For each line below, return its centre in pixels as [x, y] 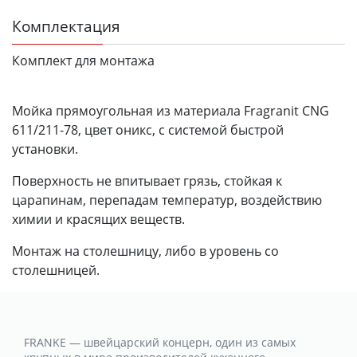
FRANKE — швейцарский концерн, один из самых [160, 342]
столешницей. [56, 270]
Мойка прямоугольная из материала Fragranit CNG [171, 110]
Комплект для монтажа [83, 60]
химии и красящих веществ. [98, 219]
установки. [45, 149]
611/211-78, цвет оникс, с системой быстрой [148, 129]
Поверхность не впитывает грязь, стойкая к [147, 180]
